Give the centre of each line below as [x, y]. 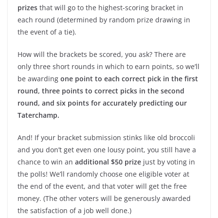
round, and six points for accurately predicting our [102, 103]
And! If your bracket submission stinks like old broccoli [106, 138]
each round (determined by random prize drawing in [104, 20]
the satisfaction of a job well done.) [74, 211]
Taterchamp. [39, 115]
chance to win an [46, 162]
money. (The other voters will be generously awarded [104, 199]
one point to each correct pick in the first [129, 79]
